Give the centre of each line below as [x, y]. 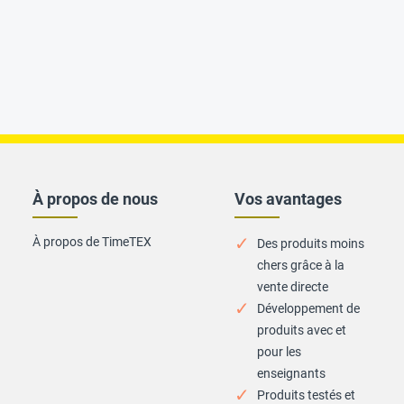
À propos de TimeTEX [92, 242]
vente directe [293, 287]
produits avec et [302, 330]
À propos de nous [95, 199]
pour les [279, 352]
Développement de [308, 308]
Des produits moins [311, 243]
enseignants [291, 373]
